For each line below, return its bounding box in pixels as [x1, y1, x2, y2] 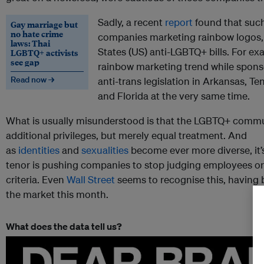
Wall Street [67, 173, 115, 186]
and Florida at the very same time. [98, 90, 250, 103]
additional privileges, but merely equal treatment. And [6, 129, 247, 142]
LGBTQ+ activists [11, 47, 78, 59]
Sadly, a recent [98, 16, 165, 29]
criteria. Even [6, 173, 67, 186]
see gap [11, 56, 39, 68]
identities [18, 144, 60, 157]
